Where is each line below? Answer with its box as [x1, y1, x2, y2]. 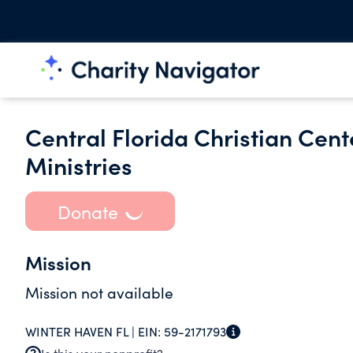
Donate [57, 199, 118, 224]
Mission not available [25, 282, 173, 303]
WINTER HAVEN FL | [25, 323, 138, 340]
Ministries [25, 148, 132, 181]
